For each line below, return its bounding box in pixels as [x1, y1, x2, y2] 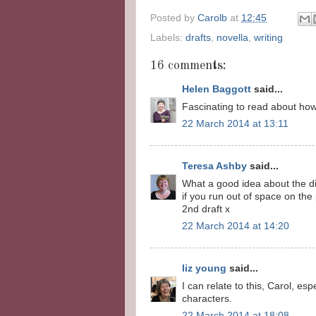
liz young [182, 262, 226, 274]
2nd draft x [182, 203, 230, 214]
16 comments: [150, 59, 226, 73]
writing [254, 32, 283, 44]
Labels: [150, 32, 186, 44]
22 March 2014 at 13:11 [182, 119, 288, 130]
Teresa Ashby [182, 160, 247, 171]
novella [217, 32, 248, 44]
